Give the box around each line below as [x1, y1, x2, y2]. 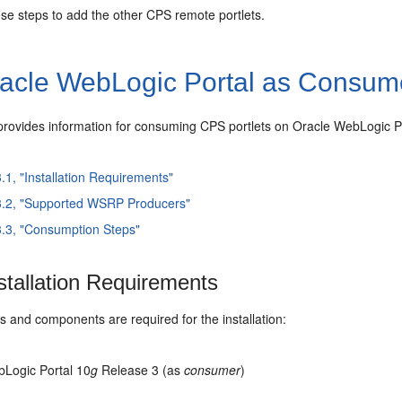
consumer [184, 360, 241, 379]
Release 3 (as [98, 360, 185, 379]
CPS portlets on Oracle [200, 116, 335, 135]
